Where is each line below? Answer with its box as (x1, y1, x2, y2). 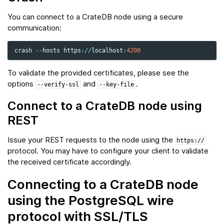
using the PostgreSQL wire (7, 192, 174, 208)
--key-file (99, 81, 134, 88)
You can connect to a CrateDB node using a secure (7, 12, 183, 22)
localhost (91, 47, 123, 54)
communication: (7, 23, 61, 33)
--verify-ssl (37, 81, 79, 88)
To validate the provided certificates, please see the (7, 68, 189, 78)
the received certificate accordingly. (7, 157, 131, 167)
